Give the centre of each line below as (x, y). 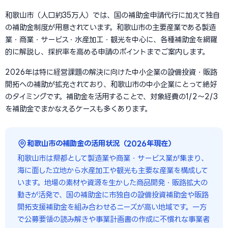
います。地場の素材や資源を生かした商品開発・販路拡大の (112, 182)
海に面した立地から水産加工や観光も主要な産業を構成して (113, 170)
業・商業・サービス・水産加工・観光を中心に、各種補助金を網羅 (111, 39)
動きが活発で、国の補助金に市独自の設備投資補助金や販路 (113, 195)
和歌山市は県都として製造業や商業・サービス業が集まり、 (113, 158)
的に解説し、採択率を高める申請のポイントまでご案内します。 (107, 52)
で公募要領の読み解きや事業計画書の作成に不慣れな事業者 (113, 219)
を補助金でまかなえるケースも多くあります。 (78, 109)
